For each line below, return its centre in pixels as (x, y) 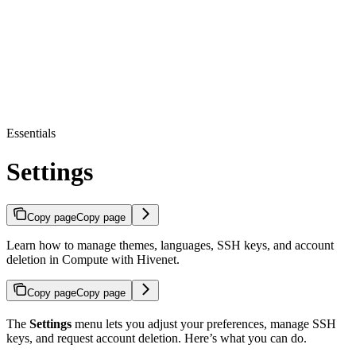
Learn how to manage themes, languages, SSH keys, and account (170, 245)
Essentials (31, 133)
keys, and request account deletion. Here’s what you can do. (157, 338)
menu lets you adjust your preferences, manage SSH (204, 323)
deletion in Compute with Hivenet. (93, 259)
